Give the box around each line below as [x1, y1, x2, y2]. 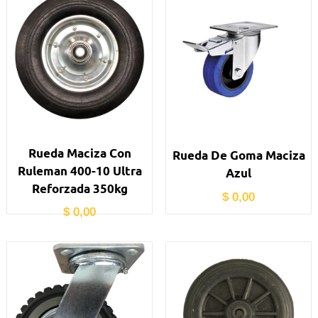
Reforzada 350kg [31, 180, 128, 196]
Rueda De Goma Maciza [172, 148, 305, 163]
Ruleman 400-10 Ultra [17, 163, 142, 178]
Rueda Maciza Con [28, 145, 131, 160]
